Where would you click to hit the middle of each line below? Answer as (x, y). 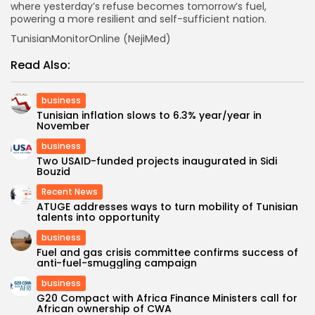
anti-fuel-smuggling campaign (117, 263)
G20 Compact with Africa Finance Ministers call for (167, 298)
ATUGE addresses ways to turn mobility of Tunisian (167, 207)
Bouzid (53, 172)
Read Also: (40, 65)
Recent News (70, 192)
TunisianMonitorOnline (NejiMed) (91, 39)
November (63, 126)
